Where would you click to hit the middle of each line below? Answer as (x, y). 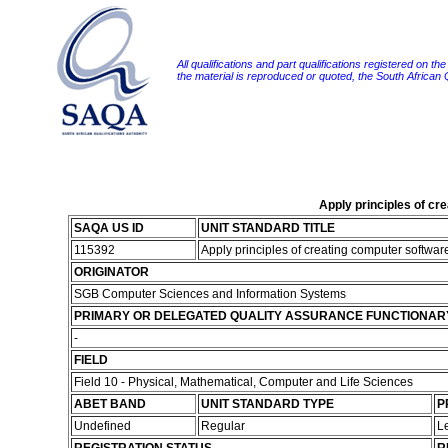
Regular (224, 426)
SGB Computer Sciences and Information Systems (211, 294)
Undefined (103, 426)
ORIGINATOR (111, 272)
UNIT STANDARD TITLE (267, 228)
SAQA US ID (108, 228)
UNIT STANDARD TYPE (267, 404)
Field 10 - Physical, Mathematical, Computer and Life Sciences (243, 382)
